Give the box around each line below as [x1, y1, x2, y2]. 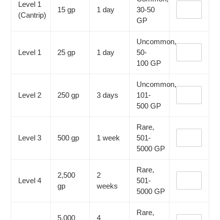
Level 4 [18, 176, 41, 185]
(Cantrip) [18, 10, 46, 19]
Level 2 [18, 90, 41, 99]
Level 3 [18, 133, 41, 142]
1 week [97, 133, 120, 142]
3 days [97, 90, 118, 99]
